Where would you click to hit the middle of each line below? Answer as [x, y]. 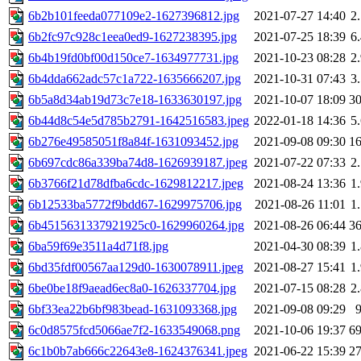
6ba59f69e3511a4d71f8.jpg [98, 247]
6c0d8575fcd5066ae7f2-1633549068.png [134, 330]
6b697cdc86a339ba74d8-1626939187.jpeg [138, 163]
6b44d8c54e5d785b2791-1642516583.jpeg [139, 121]
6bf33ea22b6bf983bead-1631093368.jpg [133, 309]
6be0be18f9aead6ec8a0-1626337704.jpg [132, 288]
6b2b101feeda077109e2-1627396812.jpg [134, 16]
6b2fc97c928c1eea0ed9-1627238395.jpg [133, 37]
